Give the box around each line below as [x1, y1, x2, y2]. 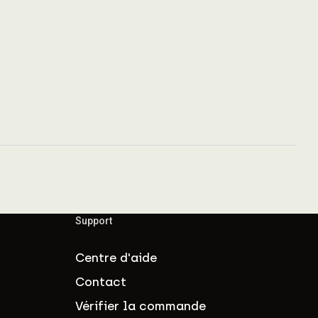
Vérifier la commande [75, 298, 206, 313]
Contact [75, 274, 126, 289]
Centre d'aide [75, 250, 157, 265]
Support [75, 214, 112, 226]
